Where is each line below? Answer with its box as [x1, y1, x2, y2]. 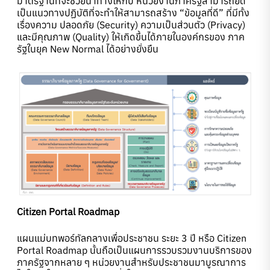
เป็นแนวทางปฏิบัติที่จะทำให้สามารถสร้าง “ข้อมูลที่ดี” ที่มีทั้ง [17, 7, 250, 19]
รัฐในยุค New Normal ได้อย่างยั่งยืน [17, 43, 159, 55]
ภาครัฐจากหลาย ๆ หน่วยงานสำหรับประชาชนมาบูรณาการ [17, 256, 246, 269]
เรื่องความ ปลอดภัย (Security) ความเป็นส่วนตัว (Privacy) [17, 19, 245, 31]
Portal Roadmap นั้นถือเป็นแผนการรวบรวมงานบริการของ [17, 244, 252, 257]
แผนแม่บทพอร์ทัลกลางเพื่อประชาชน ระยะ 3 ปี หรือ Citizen [17, 232, 246, 245]
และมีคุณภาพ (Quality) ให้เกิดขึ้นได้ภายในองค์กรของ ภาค [17, 31, 245, 43]
